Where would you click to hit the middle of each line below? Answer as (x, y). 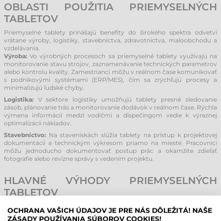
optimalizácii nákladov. (38, 123)
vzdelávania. (22, 48)
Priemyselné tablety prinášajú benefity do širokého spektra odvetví (110, 32)
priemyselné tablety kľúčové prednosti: (61, 214)
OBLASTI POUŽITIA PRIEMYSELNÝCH (110, 7)
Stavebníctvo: (25, 135)
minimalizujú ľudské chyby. (44, 88)
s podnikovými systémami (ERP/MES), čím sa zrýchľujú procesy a (110, 80)
